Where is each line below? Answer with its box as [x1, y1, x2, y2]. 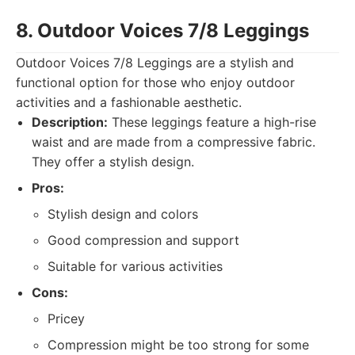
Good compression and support [48, 232, 239, 248]
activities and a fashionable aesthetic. [16, 94, 242, 110]
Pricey [48, 311, 85, 326]
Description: [32, 114, 108, 130]
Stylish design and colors [48, 206, 198, 222]
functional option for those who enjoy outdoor [16, 74, 295, 90]
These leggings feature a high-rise [108, 114, 316, 130]
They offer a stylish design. [32, 154, 194, 170]
